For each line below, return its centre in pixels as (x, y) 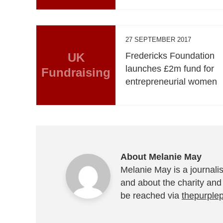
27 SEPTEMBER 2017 (159, 39)
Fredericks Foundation (170, 56)
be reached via (151, 195)
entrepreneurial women (171, 81)
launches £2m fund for (170, 68)
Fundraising (76, 72)
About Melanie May (161, 157)
